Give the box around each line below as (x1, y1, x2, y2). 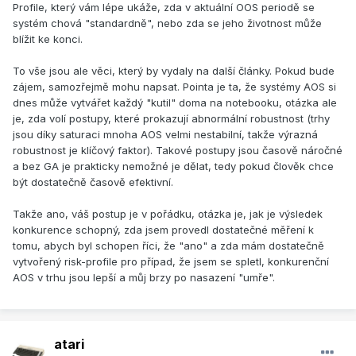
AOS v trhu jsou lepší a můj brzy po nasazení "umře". (13, 271, 275, 284)
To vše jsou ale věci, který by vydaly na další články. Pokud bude (13, 64, 335, 78)
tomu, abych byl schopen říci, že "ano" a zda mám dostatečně (13, 239, 324, 253)
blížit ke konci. (13, 33, 83, 46)
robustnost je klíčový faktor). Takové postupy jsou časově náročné (13, 144, 342, 157)
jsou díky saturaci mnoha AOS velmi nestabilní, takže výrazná (13, 128, 318, 141)
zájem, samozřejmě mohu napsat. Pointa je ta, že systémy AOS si (13, 80, 336, 94)
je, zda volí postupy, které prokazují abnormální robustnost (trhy (13, 112, 330, 126)
